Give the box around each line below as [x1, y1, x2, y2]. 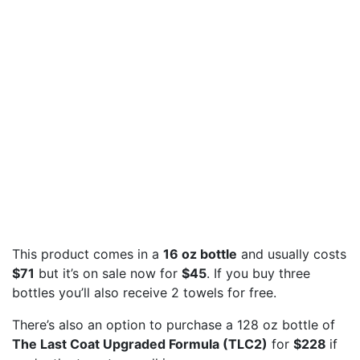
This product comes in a [12, 245, 163, 262]
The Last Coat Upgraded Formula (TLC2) [12, 335, 268, 352]
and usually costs [237, 245, 346, 262]
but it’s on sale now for [35, 264, 182, 281]
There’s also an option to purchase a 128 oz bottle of [12, 316, 335, 333]
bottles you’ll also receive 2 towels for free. [12, 284, 280, 301]
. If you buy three [207, 264, 310, 281]
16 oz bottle [163, 245, 237, 262]
